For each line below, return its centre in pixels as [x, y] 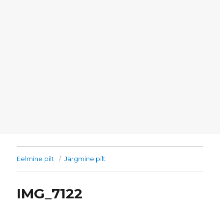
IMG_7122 [50, 194]
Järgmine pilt [85, 159]
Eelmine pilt [36, 159]
